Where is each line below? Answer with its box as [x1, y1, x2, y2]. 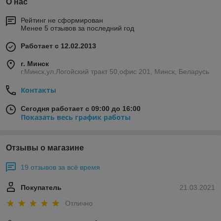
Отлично [65, 199, 93, 207]
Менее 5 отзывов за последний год [21, 24, 134, 33]
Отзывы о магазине [6, 144, 84, 152]
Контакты [21, 85, 56, 95]
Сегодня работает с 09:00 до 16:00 [21, 105, 141, 113]
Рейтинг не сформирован [21, 16, 103, 25]
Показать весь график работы [21, 112, 131, 122]
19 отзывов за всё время [21, 163, 100, 172]
